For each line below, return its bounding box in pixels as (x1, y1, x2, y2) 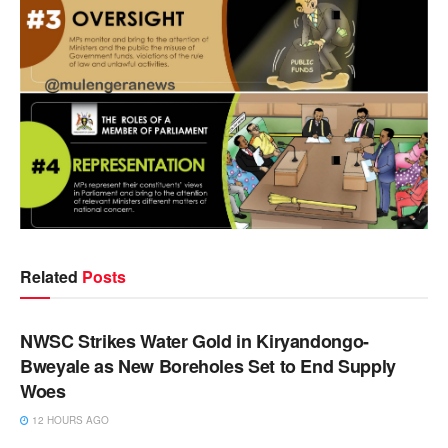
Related (20, 265, 78, 289)
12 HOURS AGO (29, 413, 109, 428)
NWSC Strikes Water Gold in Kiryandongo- (20, 328, 369, 355)
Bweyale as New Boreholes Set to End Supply (20, 353, 396, 380)
